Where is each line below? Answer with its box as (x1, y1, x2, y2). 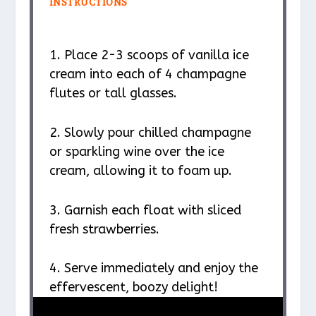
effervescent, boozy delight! (49, 279, 218, 296)
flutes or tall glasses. (49, 85, 177, 102)
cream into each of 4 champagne (49, 66, 246, 83)
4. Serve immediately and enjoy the (49, 260, 258, 276)
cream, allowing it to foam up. (49, 162, 232, 178)
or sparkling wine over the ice (49, 143, 224, 159)
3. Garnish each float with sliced (49, 202, 241, 218)
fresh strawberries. (49, 221, 159, 237)
